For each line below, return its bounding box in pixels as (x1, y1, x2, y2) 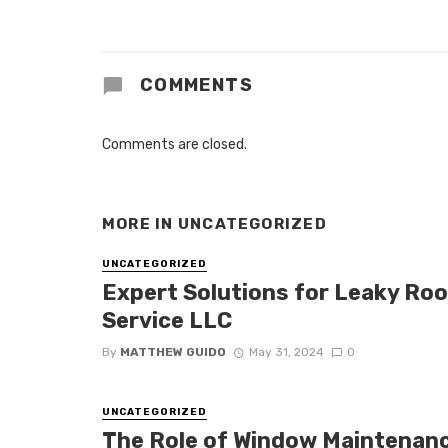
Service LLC (102, 307, 232, 333)
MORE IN (102, 215, 178, 234)
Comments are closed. (102, 136, 247, 154)
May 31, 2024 (248, 345, 324, 360)
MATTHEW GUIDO (120, 345, 226, 360)
